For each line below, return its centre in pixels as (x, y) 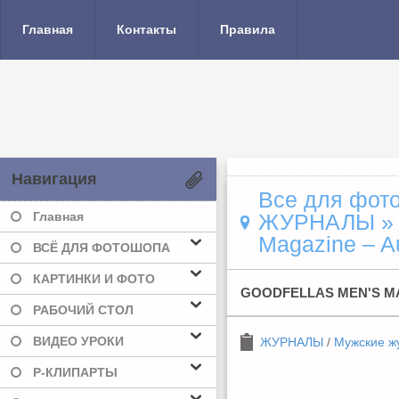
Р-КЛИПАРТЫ (75, 372)
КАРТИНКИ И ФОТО (94, 279)
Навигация (54, 179)
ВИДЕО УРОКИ (78, 341)
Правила (248, 29)
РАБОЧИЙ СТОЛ (83, 310)
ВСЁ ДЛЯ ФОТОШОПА (102, 248)
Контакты (147, 29)
